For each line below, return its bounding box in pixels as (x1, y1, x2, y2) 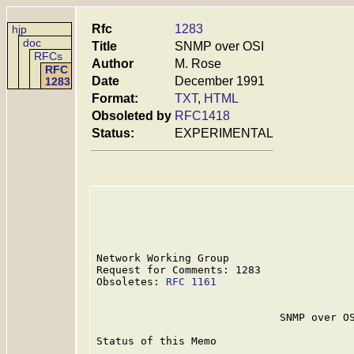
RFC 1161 (166, 276, 217, 288)
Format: (92, 92, 138, 105)
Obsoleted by (92, 109, 171, 122)
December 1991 (175, 74, 265, 88)
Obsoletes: (96, 276, 166, 288)
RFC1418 (175, 109, 230, 122)
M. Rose (175, 57, 221, 70)
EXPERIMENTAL (175, 126, 273, 140)
